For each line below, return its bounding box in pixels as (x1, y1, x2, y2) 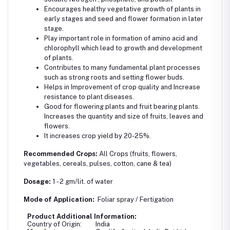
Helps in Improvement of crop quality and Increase (44, 83, 200, 91)
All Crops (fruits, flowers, (98, 149, 177, 158)
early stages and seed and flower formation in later (44, 14, 203, 23)
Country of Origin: (27, 220, 82, 228)
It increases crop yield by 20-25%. (44, 131, 151, 140)
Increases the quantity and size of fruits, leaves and (44, 112, 203, 120)
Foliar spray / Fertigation (96, 195, 174, 203)
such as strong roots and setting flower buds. (44, 73, 184, 81)
